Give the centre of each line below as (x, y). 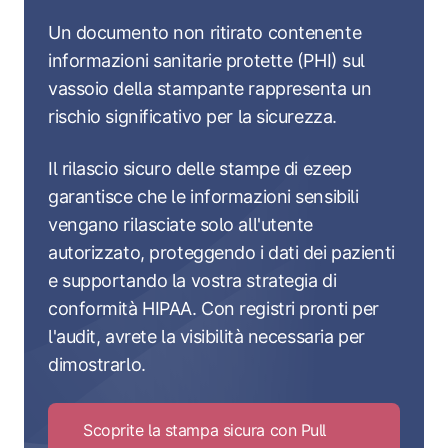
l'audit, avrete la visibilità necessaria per (206, 337)
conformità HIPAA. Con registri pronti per (213, 309)
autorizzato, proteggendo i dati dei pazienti (221, 253)
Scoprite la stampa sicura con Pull (205, 430)
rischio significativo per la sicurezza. (192, 117)
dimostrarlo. (97, 365)
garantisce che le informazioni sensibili (203, 197)
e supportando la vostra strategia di (192, 281)
